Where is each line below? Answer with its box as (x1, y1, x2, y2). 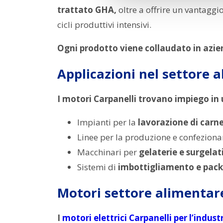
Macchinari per (77, 146, 139, 158)
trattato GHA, (57, 3, 116, 15)
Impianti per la (77, 116, 138, 128)
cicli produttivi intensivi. (57, 18, 151, 30)
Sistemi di (77, 161, 118, 173)
